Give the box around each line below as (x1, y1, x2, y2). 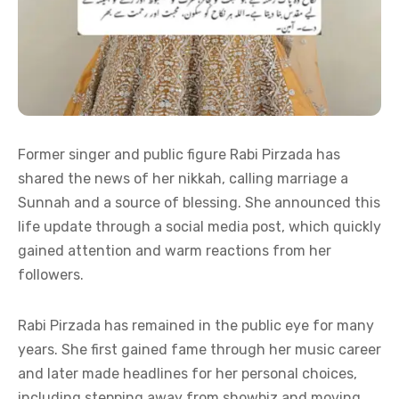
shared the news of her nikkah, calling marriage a (18, 170, 348, 188)
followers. (18, 266, 84, 284)
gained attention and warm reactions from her (18, 242, 331, 260)
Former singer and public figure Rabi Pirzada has (18, 146, 340, 164)
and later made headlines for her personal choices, (18, 365, 357, 383)
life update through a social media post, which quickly (18, 218, 381, 236)
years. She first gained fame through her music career (18, 341, 381, 359)
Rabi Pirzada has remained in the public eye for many (18, 317, 374, 335)
